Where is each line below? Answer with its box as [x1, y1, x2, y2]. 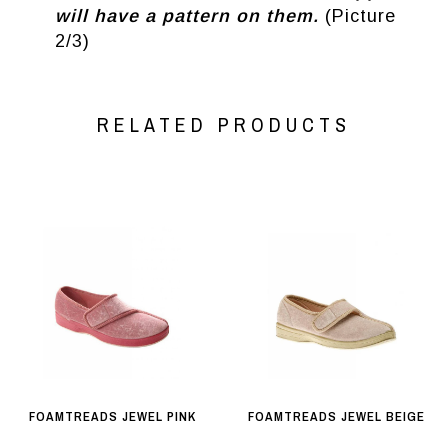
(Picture [325, 6, 396, 27]
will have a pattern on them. [55, 6, 325, 27]
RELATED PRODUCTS [97, 111, 351, 139]
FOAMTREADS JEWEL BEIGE [247, 408, 425, 426]
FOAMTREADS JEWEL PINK [28, 408, 196, 426]
